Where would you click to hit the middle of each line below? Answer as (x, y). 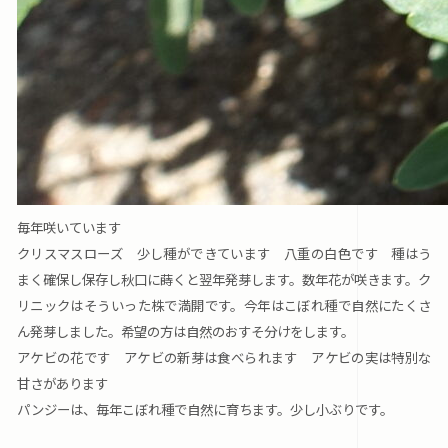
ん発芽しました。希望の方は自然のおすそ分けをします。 (185, 330)
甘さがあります (62, 382)
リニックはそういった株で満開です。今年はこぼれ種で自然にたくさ (224, 304)
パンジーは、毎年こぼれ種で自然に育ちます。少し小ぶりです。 (204, 408)
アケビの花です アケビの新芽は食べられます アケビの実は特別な (224, 356)
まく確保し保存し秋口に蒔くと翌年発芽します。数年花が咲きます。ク (224, 278)
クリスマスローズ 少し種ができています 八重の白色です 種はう (224, 252)
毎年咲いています (68, 226)
